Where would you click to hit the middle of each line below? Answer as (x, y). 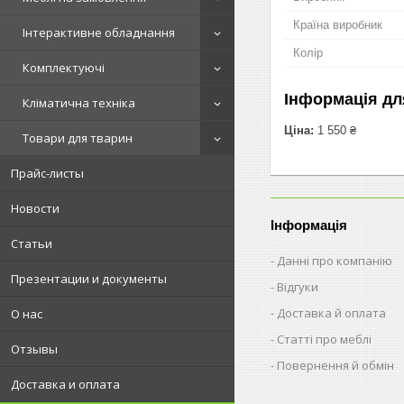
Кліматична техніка (79, 103)
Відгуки (298, 286)
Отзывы (34, 349)
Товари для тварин (78, 138)
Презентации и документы (89, 279)
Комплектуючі (64, 68)
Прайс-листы (47, 173)
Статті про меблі (325, 339)
